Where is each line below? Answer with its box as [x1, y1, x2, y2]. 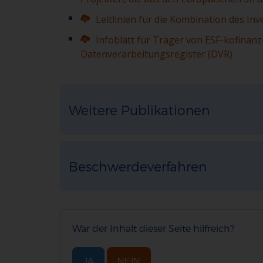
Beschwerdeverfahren [69, 159, 207, 174]
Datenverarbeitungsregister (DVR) [80, 48, 232, 60]
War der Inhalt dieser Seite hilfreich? [72, 222, 234, 234]
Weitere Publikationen [69, 102, 210, 117]
